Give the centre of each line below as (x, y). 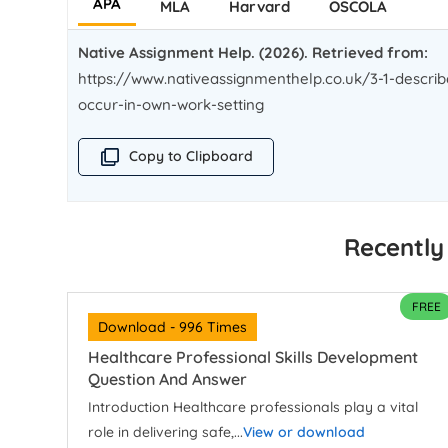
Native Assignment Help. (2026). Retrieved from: (253, 52)
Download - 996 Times (173, 327)
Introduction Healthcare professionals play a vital (253, 407)
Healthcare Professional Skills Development (253, 357)
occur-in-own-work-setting (171, 104)
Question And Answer (168, 379)
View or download (304, 432)
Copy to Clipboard (191, 156)
